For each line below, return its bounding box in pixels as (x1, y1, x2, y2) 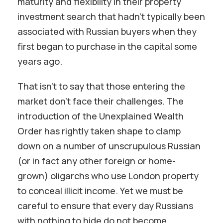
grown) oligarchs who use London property (17, 170, 199, 182)
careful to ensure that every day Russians (17, 200, 193, 212)
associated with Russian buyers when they (17, 25, 197, 37)
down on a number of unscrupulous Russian (17, 140, 201, 152)
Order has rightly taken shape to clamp (17, 125, 181, 137)
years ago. (17, 55, 62, 67)
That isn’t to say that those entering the (17, 80, 185, 92)
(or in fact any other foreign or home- (17, 155, 176, 167)
